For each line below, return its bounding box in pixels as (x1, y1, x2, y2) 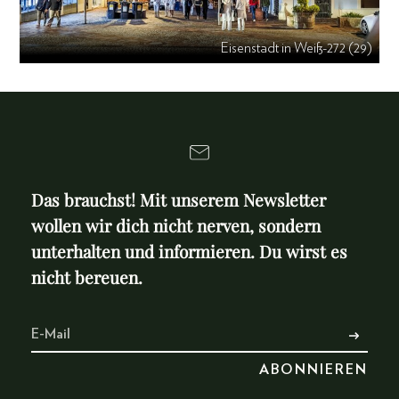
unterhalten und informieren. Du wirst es (31, 240, 347, 264)
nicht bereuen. (31, 265, 142, 289)
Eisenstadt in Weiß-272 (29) (220, 41, 372, 56)
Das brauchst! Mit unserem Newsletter (31, 188, 326, 212)
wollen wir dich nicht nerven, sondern (31, 214, 321, 238)
